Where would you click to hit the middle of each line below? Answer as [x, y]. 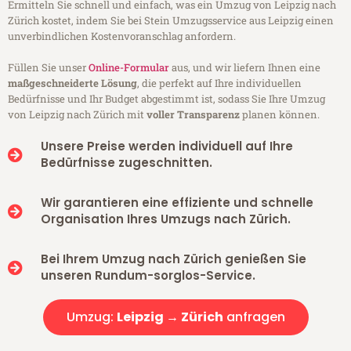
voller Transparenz [193, 115]
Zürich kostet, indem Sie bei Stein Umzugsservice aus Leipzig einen [171, 21]
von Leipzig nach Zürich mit [77, 115]
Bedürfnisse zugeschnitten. [126, 163]
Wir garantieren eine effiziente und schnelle [177, 203]
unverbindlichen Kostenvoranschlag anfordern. [122, 36]
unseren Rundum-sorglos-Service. [148, 276]
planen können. [280, 115]
